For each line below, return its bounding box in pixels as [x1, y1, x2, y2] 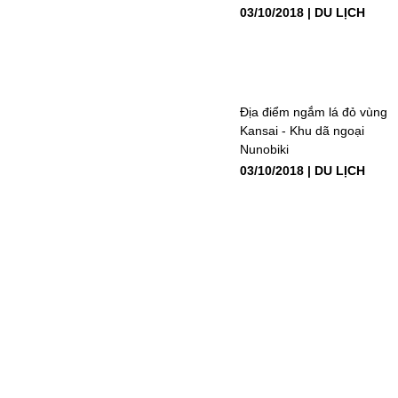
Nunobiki [239, 141, 289, 156]
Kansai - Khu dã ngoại [239, 123, 364, 138]
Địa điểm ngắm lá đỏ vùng [239, 104, 387, 119]
